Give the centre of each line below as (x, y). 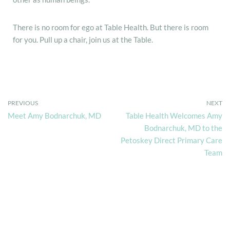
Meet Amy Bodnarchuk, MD (54, 115)
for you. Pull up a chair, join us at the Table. (83, 39)
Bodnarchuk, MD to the (183, 128)
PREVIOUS (23, 103)
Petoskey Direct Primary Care (171, 140)
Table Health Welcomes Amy (174, 115)
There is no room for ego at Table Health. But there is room (111, 27)
